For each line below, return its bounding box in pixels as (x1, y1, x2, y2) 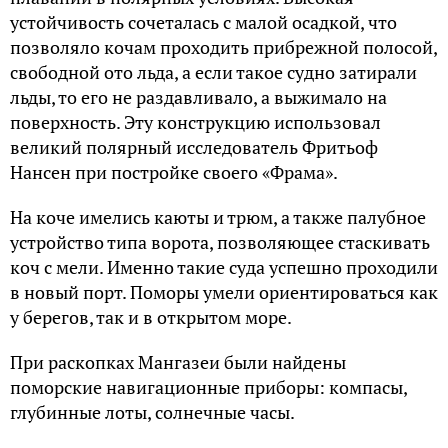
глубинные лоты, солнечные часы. (10, 400, 295, 425)
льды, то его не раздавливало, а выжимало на (10, 85, 387, 110)
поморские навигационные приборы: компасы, (10, 375, 407, 400)
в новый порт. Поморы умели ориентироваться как (10, 280, 438, 305)
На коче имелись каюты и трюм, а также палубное (10, 205, 426, 230)
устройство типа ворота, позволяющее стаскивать (10, 230, 430, 255)
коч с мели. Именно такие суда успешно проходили (10, 255, 438, 280)
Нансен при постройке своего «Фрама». (10, 160, 338, 185)
